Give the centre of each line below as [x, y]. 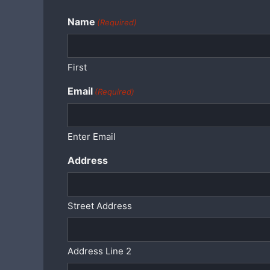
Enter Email [92, 137]
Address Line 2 [99, 251]
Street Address [100, 206]
